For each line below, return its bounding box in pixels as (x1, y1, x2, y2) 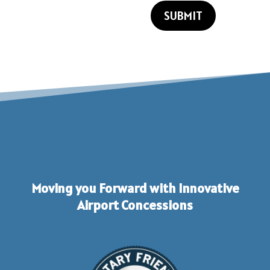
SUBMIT (164, 7, 203, 24)
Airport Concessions (77, 196, 193, 214)
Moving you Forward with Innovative (31, 180, 239, 197)
